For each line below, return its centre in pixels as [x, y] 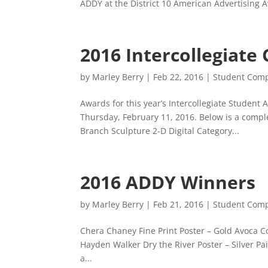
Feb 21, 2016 [179, 204]
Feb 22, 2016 [179, 77]
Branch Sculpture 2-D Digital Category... [160, 131]
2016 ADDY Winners [168, 182]
